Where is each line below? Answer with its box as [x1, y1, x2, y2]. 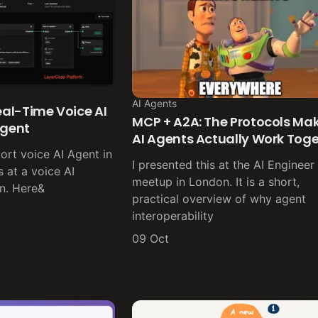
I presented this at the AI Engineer [132, 158, 315, 172]
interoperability [132, 209, 214, 224]
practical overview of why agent [132, 192, 307, 207]
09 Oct [132, 231, 170, 246]
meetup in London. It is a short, [132, 175, 300, 190]
